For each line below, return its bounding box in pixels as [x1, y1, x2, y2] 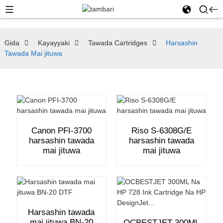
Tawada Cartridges [88, 39, 147, 47]
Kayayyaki [37, 39, 70, 47]
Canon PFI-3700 [31, 126, 92, 135]
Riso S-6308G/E [131, 126, 192, 135]
